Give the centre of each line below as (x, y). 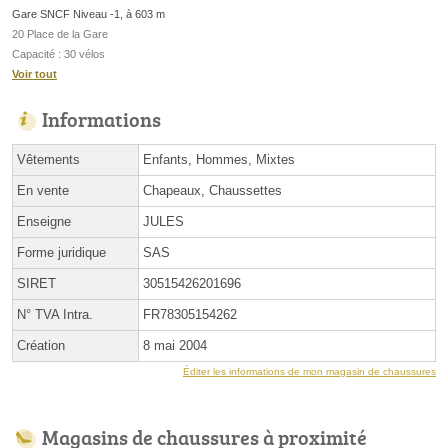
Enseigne (44, 222)
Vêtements (48, 160)
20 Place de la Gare (60, 34)
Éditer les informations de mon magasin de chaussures (309, 372)
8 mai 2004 (175, 346)
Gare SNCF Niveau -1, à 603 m (88, 14)
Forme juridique (61, 253)
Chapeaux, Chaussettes (212, 191)
